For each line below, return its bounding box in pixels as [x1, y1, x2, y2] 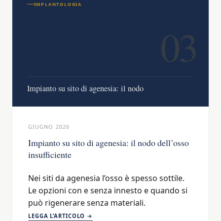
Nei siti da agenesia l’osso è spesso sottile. [28, 173, 184, 184]
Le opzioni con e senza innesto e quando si [28, 185, 187, 196]
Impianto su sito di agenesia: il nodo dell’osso [28, 137, 189, 149]
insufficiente [28, 148, 72, 161]
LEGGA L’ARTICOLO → [28, 212, 93, 220]
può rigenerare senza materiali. [28, 197, 146, 209]
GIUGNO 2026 [28, 123, 70, 131]
